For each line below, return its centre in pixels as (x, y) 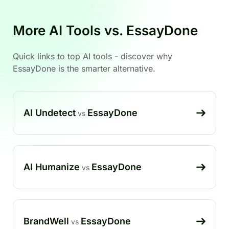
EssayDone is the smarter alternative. (84, 68)
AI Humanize (52, 167)
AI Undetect (50, 112)
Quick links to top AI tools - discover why (93, 56)
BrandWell (46, 221)
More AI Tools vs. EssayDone (105, 30)
